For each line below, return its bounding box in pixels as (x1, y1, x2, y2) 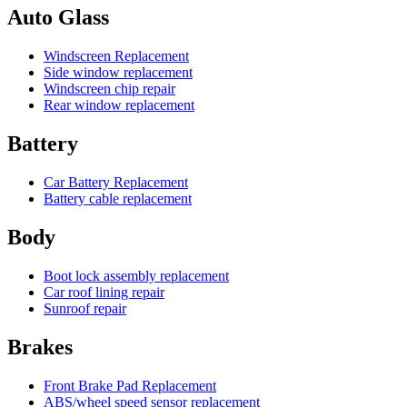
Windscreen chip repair (44, 81, 175, 97)
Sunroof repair (44, 300, 126, 316)
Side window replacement (44, 65, 193, 81)
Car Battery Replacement (44, 174, 188, 190)
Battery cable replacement (44, 190, 192, 206)
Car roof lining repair (44, 283, 164, 300)
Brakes (7, 334, 73, 359)
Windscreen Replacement (44, 48, 189, 65)
